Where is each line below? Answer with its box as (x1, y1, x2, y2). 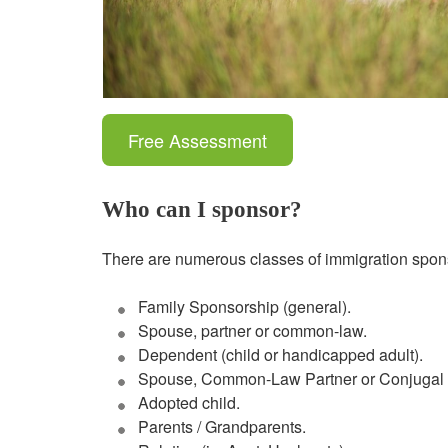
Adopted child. (138, 391, 240, 415)
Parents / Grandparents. (138, 415, 306, 439)
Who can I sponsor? (102, 197, 302, 223)
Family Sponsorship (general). (138, 295, 351, 319)
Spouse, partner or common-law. (138, 319, 367, 343)
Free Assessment (127, 127, 267, 154)
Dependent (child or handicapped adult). (138, 343, 423, 367)
